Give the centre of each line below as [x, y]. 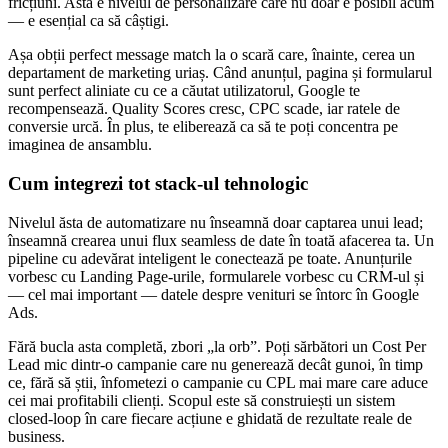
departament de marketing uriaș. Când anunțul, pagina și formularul [220, 73]
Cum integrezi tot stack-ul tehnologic [158, 183]
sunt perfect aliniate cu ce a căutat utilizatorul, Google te [184, 91]
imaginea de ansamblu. [80, 145]
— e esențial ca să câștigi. [88, 21]
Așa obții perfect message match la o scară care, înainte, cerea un [211, 55]
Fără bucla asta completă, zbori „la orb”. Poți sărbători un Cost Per [217, 346]
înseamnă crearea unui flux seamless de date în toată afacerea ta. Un [221, 240]
